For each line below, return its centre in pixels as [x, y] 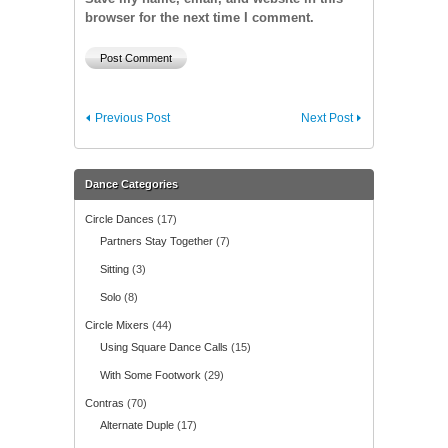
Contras [104, 403]
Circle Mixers [117, 325]
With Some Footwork [150, 375]
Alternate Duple [137, 425]
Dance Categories [131, 184]
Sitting [114, 269]
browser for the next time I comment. [199, 17]
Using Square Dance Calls [164, 347]
